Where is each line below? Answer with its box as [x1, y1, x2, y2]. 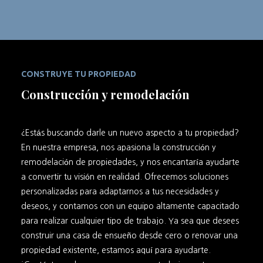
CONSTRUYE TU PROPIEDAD [21, 69, 136, 79]
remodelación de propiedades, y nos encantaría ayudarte [21, 158, 240, 167]
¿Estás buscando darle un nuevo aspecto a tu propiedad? [21, 129, 239, 137]
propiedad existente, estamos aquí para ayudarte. [21, 246, 211, 255]
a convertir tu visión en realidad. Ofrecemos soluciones [21, 173, 228, 181]
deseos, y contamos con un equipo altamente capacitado [21, 202, 240, 211]
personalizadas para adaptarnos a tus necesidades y [21, 187, 219, 196]
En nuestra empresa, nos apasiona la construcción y [21, 143, 216, 152]
